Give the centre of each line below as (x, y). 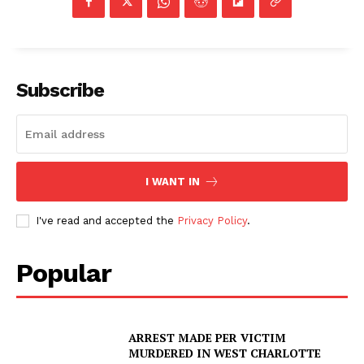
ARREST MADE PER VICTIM (208, 338)
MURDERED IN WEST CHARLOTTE (225, 353)
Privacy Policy (212, 221)
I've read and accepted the (106, 221)
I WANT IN (172, 182)
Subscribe (60, 91)
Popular (64, 273)
